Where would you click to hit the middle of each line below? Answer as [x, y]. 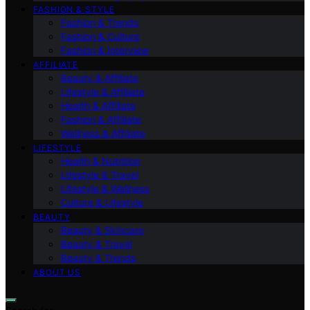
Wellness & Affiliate [103, 133]
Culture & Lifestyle [102, 202]
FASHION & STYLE [74, 9]
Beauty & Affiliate [100, 77]
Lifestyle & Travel [100, 174]
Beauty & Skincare [102, 230]
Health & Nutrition [101, 161]
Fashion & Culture [100, 36]
